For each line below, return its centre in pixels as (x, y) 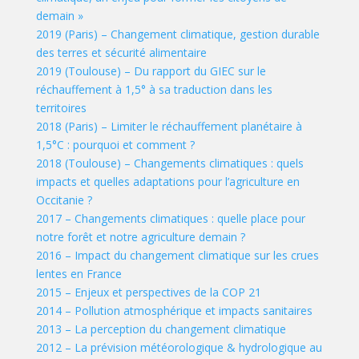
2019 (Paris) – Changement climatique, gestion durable (177, 34)
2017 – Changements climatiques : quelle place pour (170, 219)
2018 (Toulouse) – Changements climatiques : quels (169, 163)
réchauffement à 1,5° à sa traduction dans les (154, 90)
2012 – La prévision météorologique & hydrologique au (179, 348)
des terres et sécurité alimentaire (121, 53)
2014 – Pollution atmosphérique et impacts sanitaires (174, 311)
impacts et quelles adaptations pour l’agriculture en (167, 182)
